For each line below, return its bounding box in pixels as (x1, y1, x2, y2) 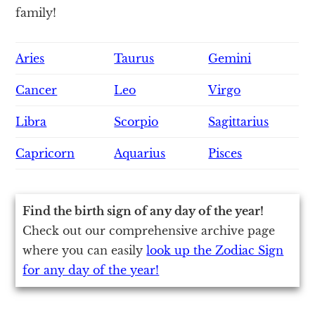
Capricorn (15, 146, 75, 160)
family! (15, 5, 57, 20)
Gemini (208, 51, 252, 65)
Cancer (15, 82, 58, 97)
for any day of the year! (22, 262, 160, 277)
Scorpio (114, 114, 159, 129)
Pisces (208, 146, 243, 160)
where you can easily (22, 243, 147, 257)
